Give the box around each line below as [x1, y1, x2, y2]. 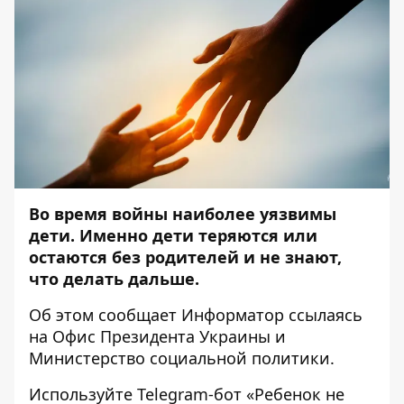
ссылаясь [284, 304, 363, 326]
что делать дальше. [29, 268, 199, 289]
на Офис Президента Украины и [29, 326, 286, 347]
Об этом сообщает [29, 304, 181, 326]
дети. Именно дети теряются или [29, 225, 317, 246]
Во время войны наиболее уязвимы [29, 203, 336, 225]
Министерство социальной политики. [29, 347, 335, 369]
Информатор [181, 304, 284, 326]
